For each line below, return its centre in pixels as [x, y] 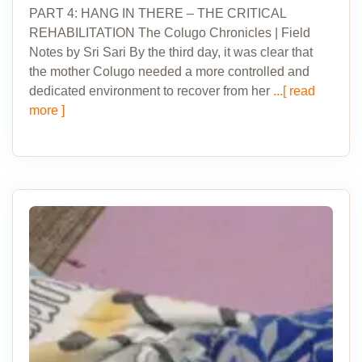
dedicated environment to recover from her [149, 91]
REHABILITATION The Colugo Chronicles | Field [170, 33]
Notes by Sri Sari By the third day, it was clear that [171, 52]
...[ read [293, 91]
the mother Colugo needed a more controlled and [169, 72]
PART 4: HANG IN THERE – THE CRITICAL [158, 13]
